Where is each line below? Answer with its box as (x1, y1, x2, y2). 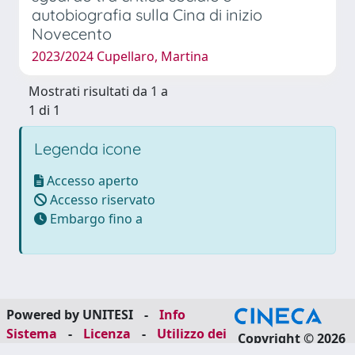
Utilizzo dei (157, 325, 227, 342)
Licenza (83, 325, 131, 342)
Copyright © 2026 (235, 330, 349, 347)
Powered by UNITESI (6, 306, 136, 323)
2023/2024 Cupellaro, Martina (32, 47, 208, 65)
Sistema (6, 325, 57, 342)
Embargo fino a (47, 209, 143, 227)
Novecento (32, 23, 112, 44)
